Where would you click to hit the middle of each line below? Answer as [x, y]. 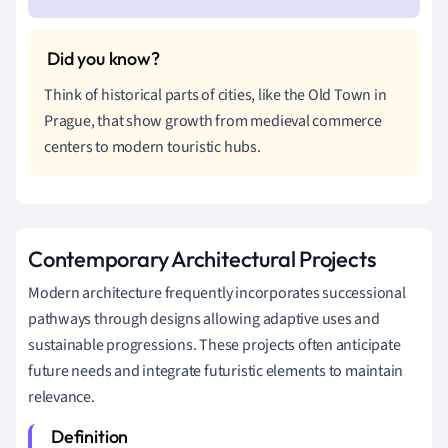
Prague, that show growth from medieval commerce [213, 120]
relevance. [61, 396]
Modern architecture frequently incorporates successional [217, 292]
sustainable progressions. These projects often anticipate [214, 344]
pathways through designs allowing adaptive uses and [204, 318]
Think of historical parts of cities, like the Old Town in [215, 94]
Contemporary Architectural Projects [202, 258]
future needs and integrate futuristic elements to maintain [216, 370]
